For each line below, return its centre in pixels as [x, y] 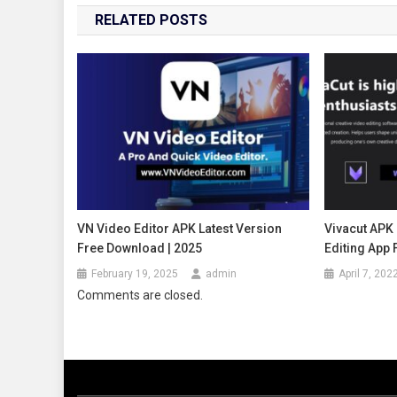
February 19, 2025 [135, 274]
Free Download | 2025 [140, 249]
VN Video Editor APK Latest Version [180, 229]
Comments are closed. [140, 296]
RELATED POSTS [151, 19]
